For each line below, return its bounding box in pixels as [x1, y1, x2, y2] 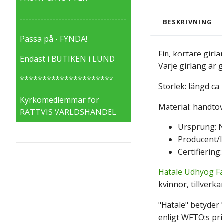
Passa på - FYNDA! [20, 33, 87, 44]
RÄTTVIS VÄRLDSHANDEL [20, 106, 116, 117]
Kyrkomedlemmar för [20, 94, 99, 105]
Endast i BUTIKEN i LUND [20, 53, 115, 64]
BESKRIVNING [163, 17, 213, 26]
